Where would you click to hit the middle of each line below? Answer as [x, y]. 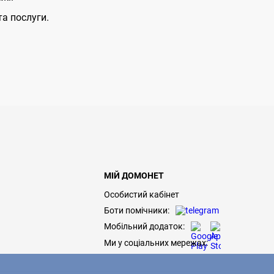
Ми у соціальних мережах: [156, 243]
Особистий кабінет [142, 194]
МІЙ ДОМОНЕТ [134, 176]
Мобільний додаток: [144, 226]
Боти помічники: [137, 210]
